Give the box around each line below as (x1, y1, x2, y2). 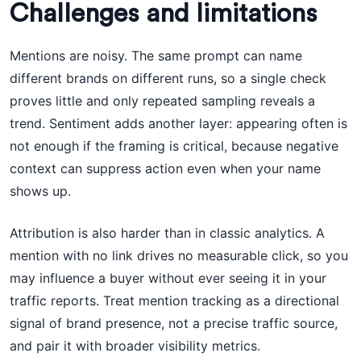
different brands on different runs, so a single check (10, 70, 326, 86)
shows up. (10, 183, 71, 199)
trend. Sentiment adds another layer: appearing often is (10, 115, 347, 131)
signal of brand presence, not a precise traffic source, (10, 315, 338, 331)
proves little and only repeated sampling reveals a (10, 93, 315, 109)
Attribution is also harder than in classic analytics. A (10, 225, 325, 241)
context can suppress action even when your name (10, 160, 321, 176)
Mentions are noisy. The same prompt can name (10, 48, 302, 64)
